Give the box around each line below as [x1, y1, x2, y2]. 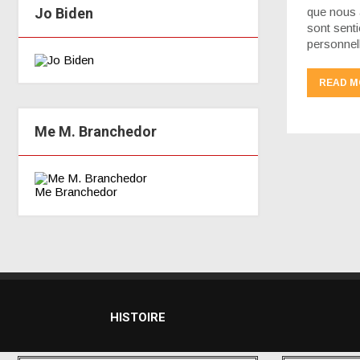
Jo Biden [35, 5, 93, 22]
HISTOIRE [110, 310, 166, 325]
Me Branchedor [35, 185, 117, 198]
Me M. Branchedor [35, 123, 157, 140]
